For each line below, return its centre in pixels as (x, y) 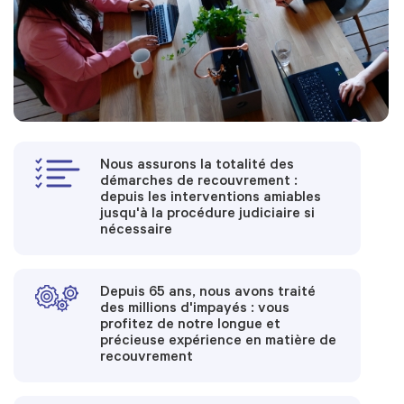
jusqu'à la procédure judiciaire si (208, 215)
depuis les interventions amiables (211, 199)
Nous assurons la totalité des (197, 166)
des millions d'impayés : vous (195, 310)
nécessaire (137, 231)
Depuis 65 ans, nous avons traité (208, 294)
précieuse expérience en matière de (219, 342)
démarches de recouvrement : (199, 183)
